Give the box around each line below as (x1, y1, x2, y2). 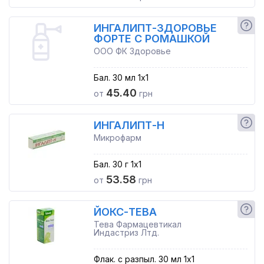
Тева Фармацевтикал (93, 219, 181, 229)
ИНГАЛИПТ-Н (93, 119, 164, 131)
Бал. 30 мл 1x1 (93, 72, 148, 82)
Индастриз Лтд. (93, 227, 159, 237)
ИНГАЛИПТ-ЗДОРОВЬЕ (93, 22, 217, 34)
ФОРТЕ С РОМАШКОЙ (93, 32, 210, 45)
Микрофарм (93, 133, 141, 143)
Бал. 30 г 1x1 (93, 159, 141, 169)
